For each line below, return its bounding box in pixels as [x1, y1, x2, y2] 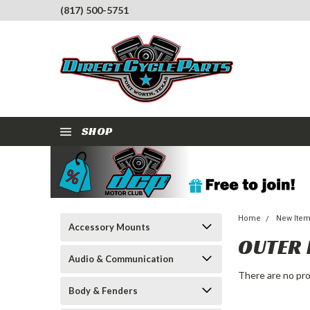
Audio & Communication [69, 253, 174, 264]
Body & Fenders [69, 285, 138, 296]
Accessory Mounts [69, 221, 150, 232]
